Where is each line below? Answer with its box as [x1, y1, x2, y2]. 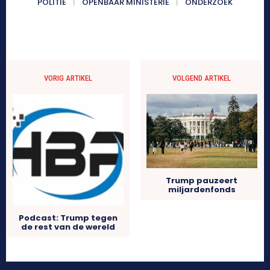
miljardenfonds [168, 184, 236, 196]
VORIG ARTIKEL [44, 74, 93, 83]
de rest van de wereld [21, 221, 116, 233]
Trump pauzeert [166, 175, 238, 187]
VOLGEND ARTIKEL [172, 74, 231, 83]
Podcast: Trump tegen [19, 212, 118, 224]
